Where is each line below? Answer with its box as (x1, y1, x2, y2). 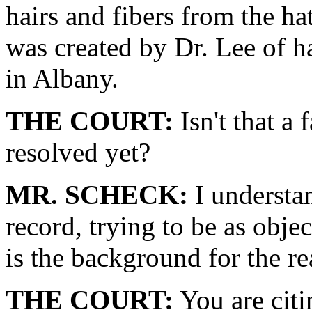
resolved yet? (6, 137, 150, 167)
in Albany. (6, 63, 118, 93)
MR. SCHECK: (6, 180, 188, 210)
